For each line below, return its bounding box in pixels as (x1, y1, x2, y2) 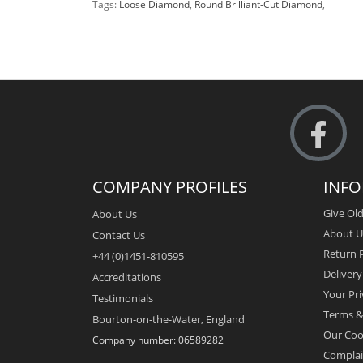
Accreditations (92, 269, 161, 284)
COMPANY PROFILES (92, 175, 247, 198)
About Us (92, 206, 137, 221)
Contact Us (92, 227, 145, 242)
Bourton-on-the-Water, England (92, 311, 245, 327)
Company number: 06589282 (92, 332, 224, 347)
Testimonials (92, 290, 153, 305)
